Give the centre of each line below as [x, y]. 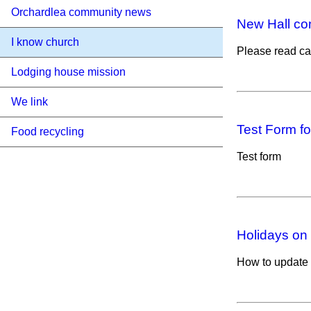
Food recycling [48, 132]
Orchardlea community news [81, 12]
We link [30, 102]
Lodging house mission [68, 72]
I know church [45, 42]
